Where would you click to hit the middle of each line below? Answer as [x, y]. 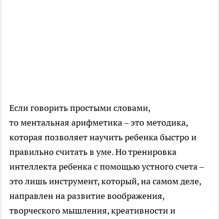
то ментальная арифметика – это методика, [99, 123]
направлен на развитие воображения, [87, 196]
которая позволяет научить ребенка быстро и [103, 137]
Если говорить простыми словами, [80, 108]
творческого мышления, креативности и [92, 211]
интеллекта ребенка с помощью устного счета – [107, 167]
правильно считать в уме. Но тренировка [93, 152]
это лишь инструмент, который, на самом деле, [105, 181]
